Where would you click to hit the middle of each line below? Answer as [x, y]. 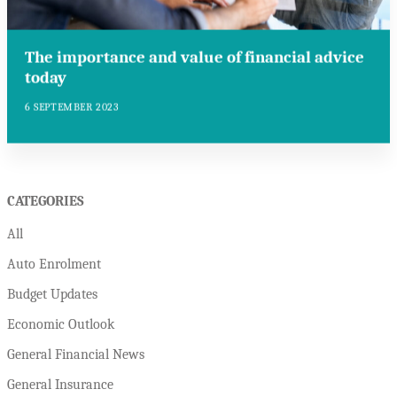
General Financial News [76, 354]
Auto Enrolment [54, 264]
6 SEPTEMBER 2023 [72, 107]
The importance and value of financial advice [195, 57]
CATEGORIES [46, 201]
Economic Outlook [61, 324]
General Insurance [60, 384]
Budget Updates [52, 294]
